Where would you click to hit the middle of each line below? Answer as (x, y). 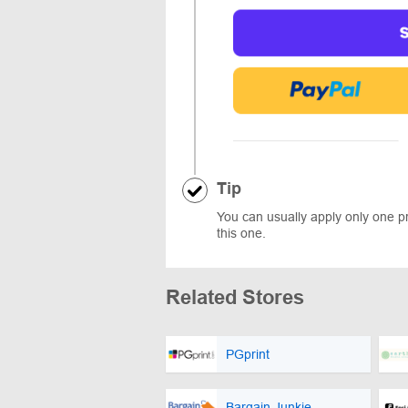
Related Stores (235, 297)
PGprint (248, 354)
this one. (241, 233)
